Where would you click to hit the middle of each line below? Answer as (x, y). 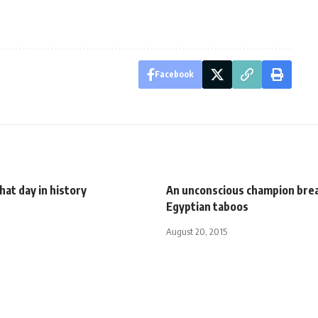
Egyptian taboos (207, 206)
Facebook (174, 74)
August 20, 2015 (197, 231)
